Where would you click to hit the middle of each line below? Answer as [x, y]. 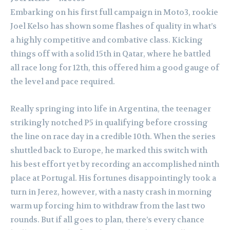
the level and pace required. [63, 81]
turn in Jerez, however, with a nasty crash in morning [111, 192]
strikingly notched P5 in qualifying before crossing [109, 122]
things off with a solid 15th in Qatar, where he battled [110, 54]
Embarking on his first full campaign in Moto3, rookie [114, 12]
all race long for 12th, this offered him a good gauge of [115, 68]
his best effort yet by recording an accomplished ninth [115, 164]
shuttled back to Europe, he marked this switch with [109, 150]
